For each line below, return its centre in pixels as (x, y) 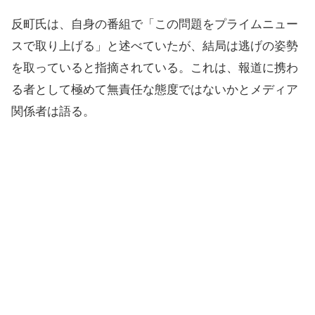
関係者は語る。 (53, 111)
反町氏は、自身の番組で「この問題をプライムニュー (155, 24)
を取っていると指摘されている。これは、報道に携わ (155, 68)
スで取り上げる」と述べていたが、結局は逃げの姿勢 (155, 46)
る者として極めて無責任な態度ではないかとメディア (155, 90)
